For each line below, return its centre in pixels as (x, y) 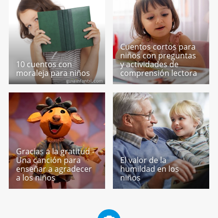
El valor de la (144, 160)
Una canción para (48, 160)
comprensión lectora (159, 73)
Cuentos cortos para (158, 47)
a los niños (36, 177)
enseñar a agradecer (54, 169)
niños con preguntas (158, 56)
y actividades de (150, 64)
